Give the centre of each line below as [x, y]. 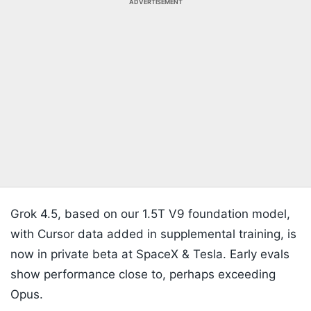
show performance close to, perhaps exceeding [143, 275]
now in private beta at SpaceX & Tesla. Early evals [150, 254]
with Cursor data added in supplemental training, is [153, 234]
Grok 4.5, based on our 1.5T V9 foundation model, [150, 214]
